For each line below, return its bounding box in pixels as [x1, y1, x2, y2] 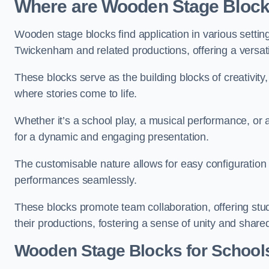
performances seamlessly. [14, 174, 137, 186]
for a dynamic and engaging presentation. [14, 131, 209, 143]
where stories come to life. [14, 88, 138, 100]
